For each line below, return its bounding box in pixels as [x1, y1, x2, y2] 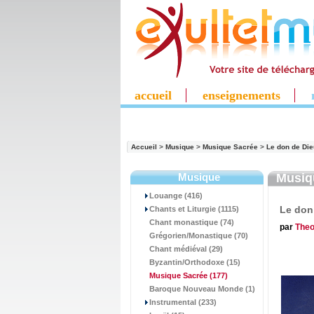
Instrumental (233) [149, 298, 217, 306]
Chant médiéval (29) [149, 245, 223, 253]
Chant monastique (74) [149, 218, 234, 226]
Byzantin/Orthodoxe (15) [149, 258, 240, 266]
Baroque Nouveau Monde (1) [149, 285, 255, 293]
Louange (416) [149, 191, 203, 200]
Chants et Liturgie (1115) [149, 205, 239, 213]
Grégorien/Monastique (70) [149, 231, 248, 240]
